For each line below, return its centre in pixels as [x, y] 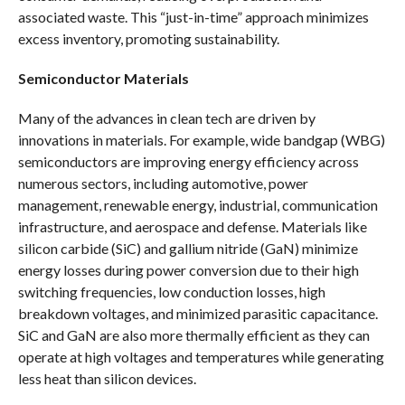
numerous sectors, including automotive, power [163, 183]
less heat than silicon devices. [107, 378]
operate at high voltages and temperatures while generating [201, 356]
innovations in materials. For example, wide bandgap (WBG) [201, 139]
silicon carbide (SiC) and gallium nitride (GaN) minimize [188, 248]
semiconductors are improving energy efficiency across [188, 161]
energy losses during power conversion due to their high [188, 269]
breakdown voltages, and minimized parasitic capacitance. [198, 313]
